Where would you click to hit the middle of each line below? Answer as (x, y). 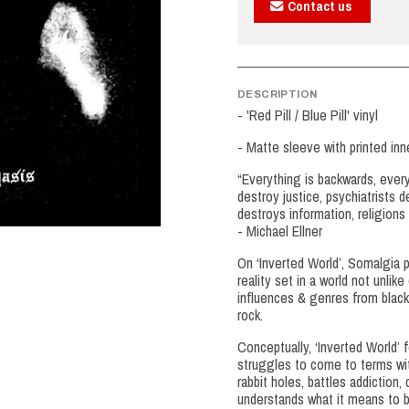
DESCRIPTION (278, 94)
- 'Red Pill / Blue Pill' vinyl (308, 115)
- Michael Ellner (280, 231)
